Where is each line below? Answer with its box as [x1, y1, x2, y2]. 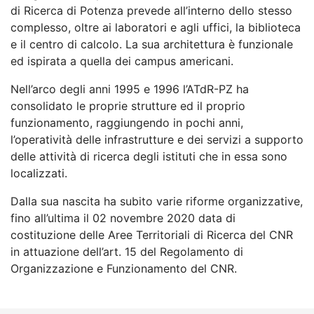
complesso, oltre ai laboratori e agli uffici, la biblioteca [11, 20, 301, 35]
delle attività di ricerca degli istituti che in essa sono [11, 149, 287, 164]
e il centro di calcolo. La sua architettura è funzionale [11, 37, 293, 52]
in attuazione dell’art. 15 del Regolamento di [11, 245, 243, 259]
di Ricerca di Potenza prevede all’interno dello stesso [11, 4, 292, 18]
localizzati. [11, 166, 67, 181]
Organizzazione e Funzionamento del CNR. [11, 261, 237, 276]
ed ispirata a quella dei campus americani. [11, 54, 233, 69]
